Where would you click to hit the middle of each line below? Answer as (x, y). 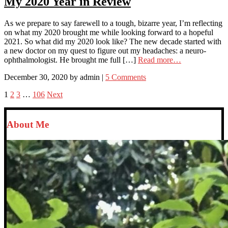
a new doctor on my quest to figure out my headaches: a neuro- (105, 50)
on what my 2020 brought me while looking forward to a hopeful (109, 32)
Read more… (160, 60)
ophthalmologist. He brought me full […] (71, 60)
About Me (28, 125)
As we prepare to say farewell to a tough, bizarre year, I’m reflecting (113, 23)
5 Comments (126, 77)
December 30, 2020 (36, 77)
